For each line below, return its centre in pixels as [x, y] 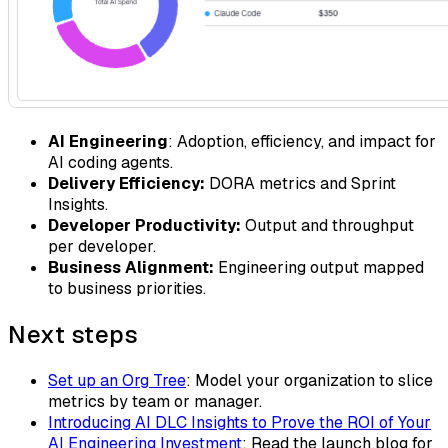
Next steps [73, 335]
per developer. [102, 247]
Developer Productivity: [144, 226]
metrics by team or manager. [155, 401]
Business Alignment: [131, 268]
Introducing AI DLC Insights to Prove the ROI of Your [239, 422]
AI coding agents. [110, 163]
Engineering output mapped [319, 268]
